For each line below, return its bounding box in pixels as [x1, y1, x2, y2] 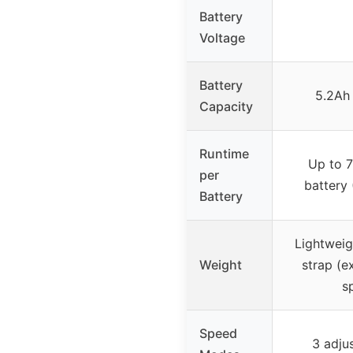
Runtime [199, 145, 249, 162]
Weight [199, 256, 242, 273]
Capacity [199, 98, 253, 114]
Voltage [199, 29, 245, 46]
